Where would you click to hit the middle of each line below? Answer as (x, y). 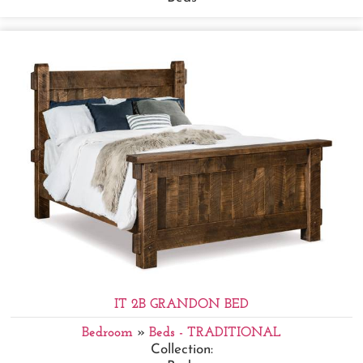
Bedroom (107, 333)
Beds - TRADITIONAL (215, 333)
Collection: (181, 350)
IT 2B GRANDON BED (181, 305)
